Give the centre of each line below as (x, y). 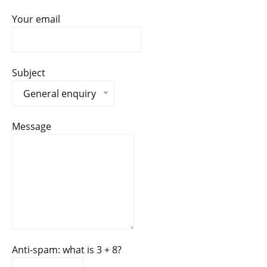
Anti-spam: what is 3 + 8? (67, 249)
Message (32, 126)
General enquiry (60, 93)
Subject (29, 72)
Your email (36, 19)
